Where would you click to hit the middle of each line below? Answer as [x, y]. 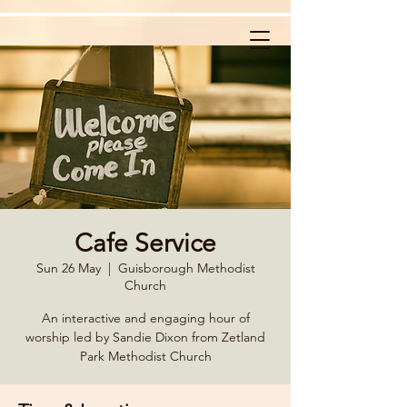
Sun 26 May [68, 268]
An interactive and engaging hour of [145, 318]
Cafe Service [145, 243]
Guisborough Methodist [186, 268]
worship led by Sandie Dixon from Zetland [145, 337]
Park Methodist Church [145, 356]
